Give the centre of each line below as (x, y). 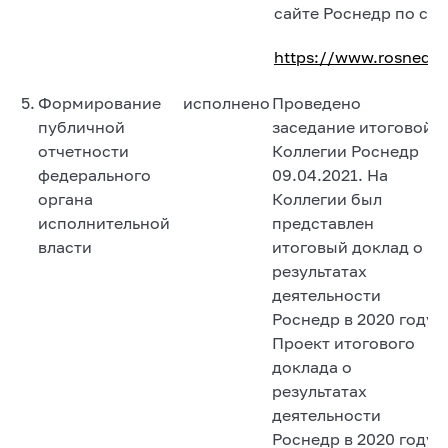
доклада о (312, 366)
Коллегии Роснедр (345, 150)
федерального (94, 174)
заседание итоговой (352, 126)
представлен (323, 222)
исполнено (226, 102)
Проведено (316, 102)
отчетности (83, 150)
